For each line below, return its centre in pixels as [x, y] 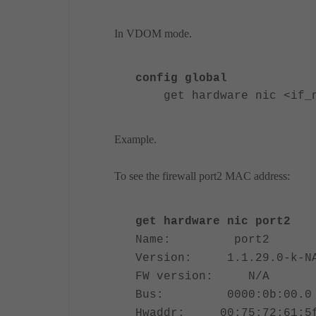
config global [181, 78]
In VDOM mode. [153, 33]
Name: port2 [202, 239]
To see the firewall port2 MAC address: [202, 176]
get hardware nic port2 [213, 221]
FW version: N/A [202, 276]
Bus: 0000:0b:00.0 [224, 294]
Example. [135, 139]
